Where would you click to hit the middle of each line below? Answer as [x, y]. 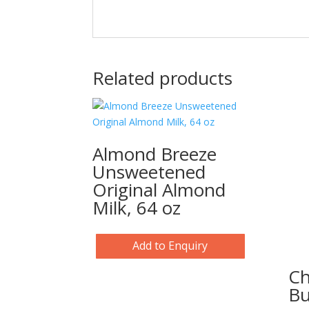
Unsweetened [149, 171]
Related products [163, 78]
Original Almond [159, 189]
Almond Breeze [155, 153]
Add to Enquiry [170, 246]
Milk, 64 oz [137, 207]
